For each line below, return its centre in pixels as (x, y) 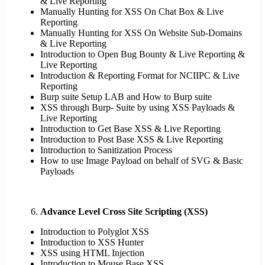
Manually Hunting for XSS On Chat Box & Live (132, 12)
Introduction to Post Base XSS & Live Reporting (132, 140)
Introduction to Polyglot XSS (95, 232)
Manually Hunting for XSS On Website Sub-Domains (141, 33)
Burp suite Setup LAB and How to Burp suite (126, 97)
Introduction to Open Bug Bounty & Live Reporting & (143, 54)
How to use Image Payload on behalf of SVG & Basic (142, 161)
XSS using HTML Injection (92, 253)
